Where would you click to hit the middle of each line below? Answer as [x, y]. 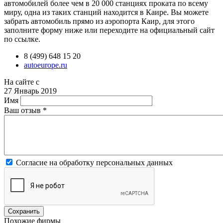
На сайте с [22, 82]
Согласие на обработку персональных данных [94, 162]
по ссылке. [22, 39]
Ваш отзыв [23, 110]
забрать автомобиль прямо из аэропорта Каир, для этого [99, 21]
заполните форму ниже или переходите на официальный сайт [109, 30]
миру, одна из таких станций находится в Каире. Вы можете [106, 12]
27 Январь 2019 [30, 91]
